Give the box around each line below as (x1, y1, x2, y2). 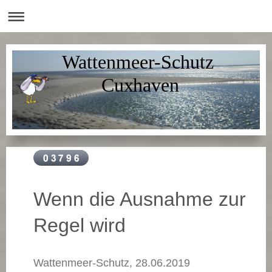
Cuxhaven (96, 75, 180, 97)
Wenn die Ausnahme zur (33, 188, 246, 210)
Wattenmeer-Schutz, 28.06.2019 (33, 256, 190, 269)
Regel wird (33, 214, 126, 236)
